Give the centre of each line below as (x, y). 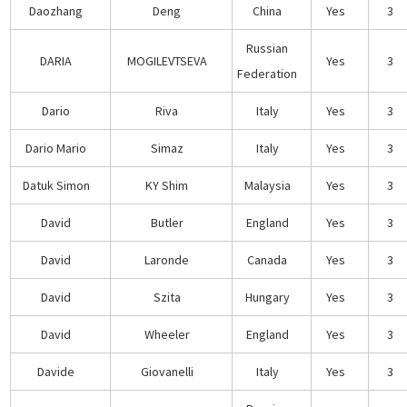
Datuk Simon (56, 185)
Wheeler (167, 334)
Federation (268, 73)
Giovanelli (167, 371)
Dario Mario (56, 148)
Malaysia (267, 185)
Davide (56, 371)
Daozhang (56, 10)
